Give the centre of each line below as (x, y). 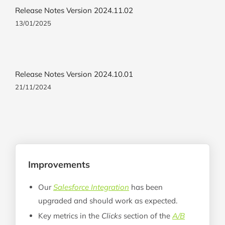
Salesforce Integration (91, 187)
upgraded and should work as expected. (107, 200)
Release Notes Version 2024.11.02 (74, 10)
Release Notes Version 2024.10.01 (74, 74)
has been (146, 187)
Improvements (59, 164)
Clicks (111, 215)
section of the (147, 215)
